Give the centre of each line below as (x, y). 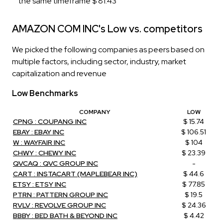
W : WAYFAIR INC (39, 142)
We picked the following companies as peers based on (108, 49)
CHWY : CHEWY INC (45, 153)
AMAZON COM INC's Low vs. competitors (107, 29)
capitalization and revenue (59, 73)
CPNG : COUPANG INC (50, 121)
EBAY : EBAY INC (39, 132)
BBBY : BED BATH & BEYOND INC (65, 215)
